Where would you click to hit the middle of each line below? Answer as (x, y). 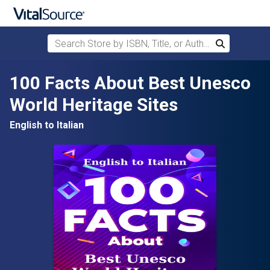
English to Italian (47, 125)
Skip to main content (57, 73)
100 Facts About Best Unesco (130, 83)
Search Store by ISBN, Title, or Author (125, 41)
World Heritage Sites (94, 105)
